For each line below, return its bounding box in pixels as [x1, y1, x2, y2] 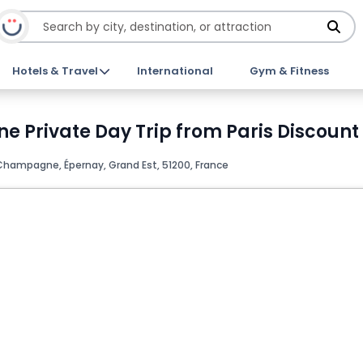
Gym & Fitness [249, 63, 329, 79]
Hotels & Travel [12, 63, 99, 79]
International [136, 63, 213, 79]
